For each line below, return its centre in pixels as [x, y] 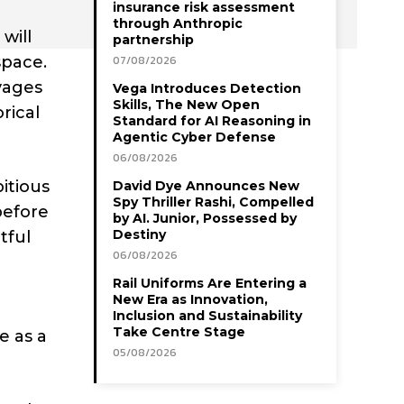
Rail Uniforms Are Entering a [210, 284]
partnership [153, 40]
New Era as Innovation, [190, 300]
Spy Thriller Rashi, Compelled [213, 202]
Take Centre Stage [179, 332]
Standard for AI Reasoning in [212, 121]
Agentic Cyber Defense [194, 138]
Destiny [139, 235]
